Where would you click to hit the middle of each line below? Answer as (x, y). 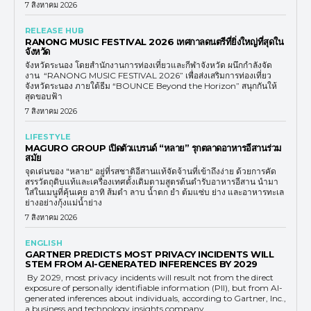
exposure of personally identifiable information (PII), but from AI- (154, 287)
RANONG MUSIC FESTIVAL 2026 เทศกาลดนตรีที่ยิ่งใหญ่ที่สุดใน (154, 41)
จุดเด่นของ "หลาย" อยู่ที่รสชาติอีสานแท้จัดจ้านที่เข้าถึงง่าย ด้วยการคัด (151, 171)
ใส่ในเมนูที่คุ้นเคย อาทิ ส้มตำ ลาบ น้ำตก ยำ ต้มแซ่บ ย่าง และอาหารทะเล (154, 192)
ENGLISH (44, 243)
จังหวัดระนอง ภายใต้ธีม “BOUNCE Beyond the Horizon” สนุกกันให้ (151, 85)
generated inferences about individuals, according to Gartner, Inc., (155, 298)
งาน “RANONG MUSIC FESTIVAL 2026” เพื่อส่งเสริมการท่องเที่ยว (148, 75)
